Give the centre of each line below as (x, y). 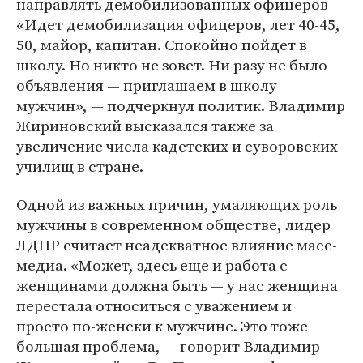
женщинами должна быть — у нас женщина (177, 285)
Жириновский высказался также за (145, 126)
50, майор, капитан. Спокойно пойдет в (162, 45)
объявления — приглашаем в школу (147, 85)
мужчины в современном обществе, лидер (173, 224)
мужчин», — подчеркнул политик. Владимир (181, 105)
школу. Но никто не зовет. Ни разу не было (172, 65)
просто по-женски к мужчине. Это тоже (162, 326)
